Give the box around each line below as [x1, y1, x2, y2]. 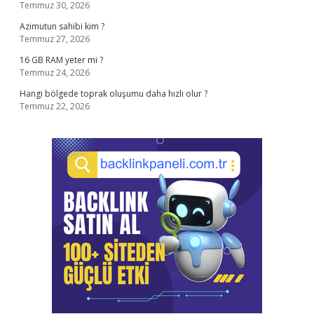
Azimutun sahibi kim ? [20, 20, 104, 32]
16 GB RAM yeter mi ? [20, 54, 103, 66]
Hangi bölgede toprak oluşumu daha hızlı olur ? [20, 88, 207, 100]
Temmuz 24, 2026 [20, 67, 90, 78]
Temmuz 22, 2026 [20, 100, 90, 112]
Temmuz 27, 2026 [20, 33, 90, 45]
